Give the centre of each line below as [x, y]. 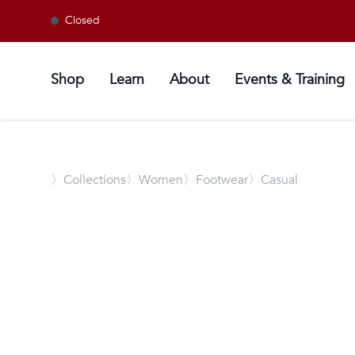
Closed [82, 20]
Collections [95, 179]
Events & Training [290, 79]
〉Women [155, 179]
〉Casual [273, 179]
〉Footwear [216, 179]
